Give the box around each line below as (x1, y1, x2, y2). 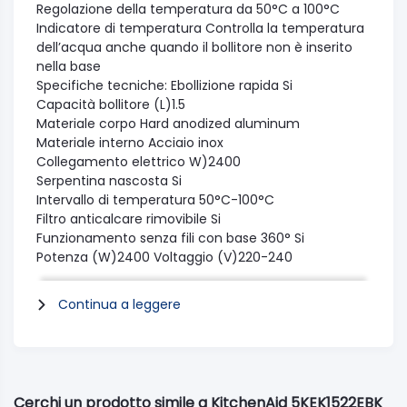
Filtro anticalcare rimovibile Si (36, 209, 221, 228)
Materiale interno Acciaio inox (36, 133, 223, 152)
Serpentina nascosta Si (36, 171, 182, 190)
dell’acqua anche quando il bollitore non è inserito (36, 37, 352, 56)
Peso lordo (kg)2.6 (36, 362, 151, 381)
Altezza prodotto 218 (36, 285, 164, 304)
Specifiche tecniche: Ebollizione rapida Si (36, 75, 293, 94)
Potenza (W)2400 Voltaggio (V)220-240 (36, 247, 293, 266)
